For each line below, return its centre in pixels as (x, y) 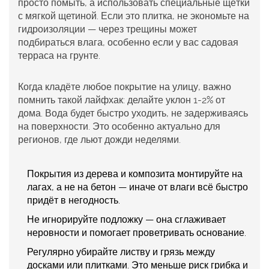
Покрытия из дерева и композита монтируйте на (135, 174)
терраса (36, 56)
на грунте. (77, 56)
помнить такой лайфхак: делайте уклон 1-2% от (122, 100)
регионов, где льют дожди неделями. (99, 140)
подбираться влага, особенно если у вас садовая (128, 43)
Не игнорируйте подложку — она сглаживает (126, 220)
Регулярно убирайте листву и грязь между (121, 252)
